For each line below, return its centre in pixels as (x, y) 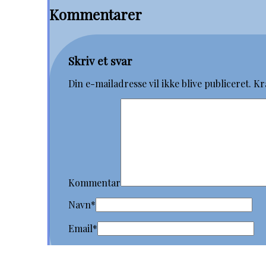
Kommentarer (96, 14)
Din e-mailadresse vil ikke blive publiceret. (160, 84)
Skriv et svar (100, 61)
